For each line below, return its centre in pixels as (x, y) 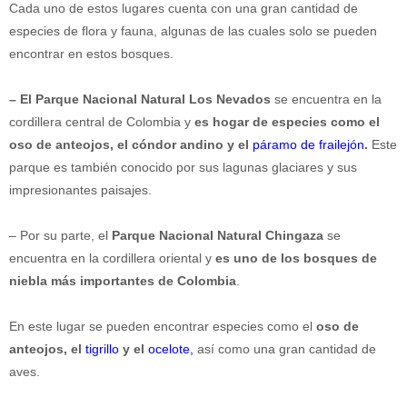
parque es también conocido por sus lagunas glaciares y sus (183, 168)
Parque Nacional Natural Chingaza (218, 236)
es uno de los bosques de (296, 258)
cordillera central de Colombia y (102, 122)
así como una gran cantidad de (285, 349)
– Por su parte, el (60, 236)
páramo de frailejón (308, 145)
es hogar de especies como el (287, 122)
